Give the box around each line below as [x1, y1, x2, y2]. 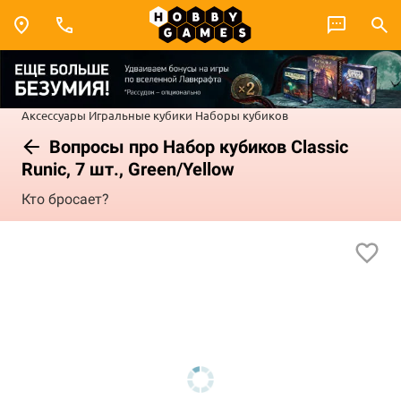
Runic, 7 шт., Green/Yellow [21, 158, 235, 180]
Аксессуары [21, 107, 86, 123]
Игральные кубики [89, 107, 192, 123]
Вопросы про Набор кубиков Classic [45, 135, 348, 158]
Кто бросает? [21, 191, 109, 209]
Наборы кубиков [195, 107, 288, 123]
